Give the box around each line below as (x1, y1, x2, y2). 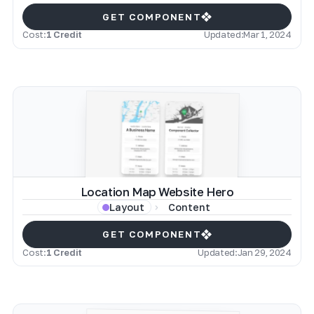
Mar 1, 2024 (243, 28, 292, 40)
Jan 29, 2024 (237, 246, 292, 258)
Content (168, 200, 210, 213)
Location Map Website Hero (80, 185, 234, 200)
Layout (109, 200, 144, 213)
